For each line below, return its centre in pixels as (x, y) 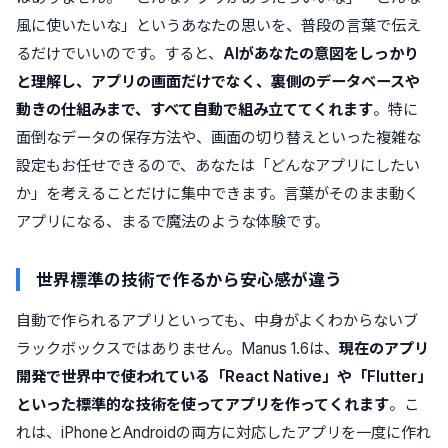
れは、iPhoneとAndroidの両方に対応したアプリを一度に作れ (223, 432)
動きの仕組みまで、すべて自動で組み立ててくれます (194, 109)
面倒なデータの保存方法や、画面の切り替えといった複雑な (218, 137)
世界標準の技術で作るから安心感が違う (189, 278)
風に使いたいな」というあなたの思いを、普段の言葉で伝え (218, 25)
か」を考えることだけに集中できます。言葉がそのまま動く (217, 193)
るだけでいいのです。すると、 (119, 53)
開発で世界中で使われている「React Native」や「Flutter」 (224, 376)
